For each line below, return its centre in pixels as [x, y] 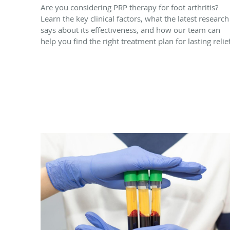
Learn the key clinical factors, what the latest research [135, 18]
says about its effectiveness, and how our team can [130, 30]
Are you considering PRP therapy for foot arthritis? [129, 7]
